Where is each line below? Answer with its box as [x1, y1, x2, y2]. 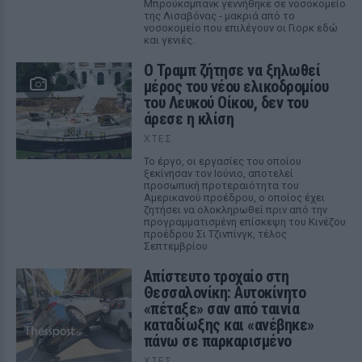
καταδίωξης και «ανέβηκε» [143, 315, 314, 335]
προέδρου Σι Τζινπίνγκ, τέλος [143, 228, 287, 240]
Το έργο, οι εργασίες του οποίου [143, 155, 301, 167]
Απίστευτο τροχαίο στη [143, 267, 289, 286]
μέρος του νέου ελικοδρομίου [143, 77, 329, 96]
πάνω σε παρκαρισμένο [143, 331, 292, 351]
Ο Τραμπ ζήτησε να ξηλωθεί [143, 61, 321, 80]
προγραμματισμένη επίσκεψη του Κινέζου [143, 216, 346, 228]
